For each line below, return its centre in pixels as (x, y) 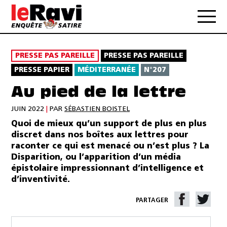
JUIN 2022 (29, 109)
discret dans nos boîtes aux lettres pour (100, 135)
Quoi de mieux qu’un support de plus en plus (109, 124)
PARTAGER (152, 201)
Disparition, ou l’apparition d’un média (96, 157)
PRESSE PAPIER (42, 70)
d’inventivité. (41, 180)
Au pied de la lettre (99, 93)
